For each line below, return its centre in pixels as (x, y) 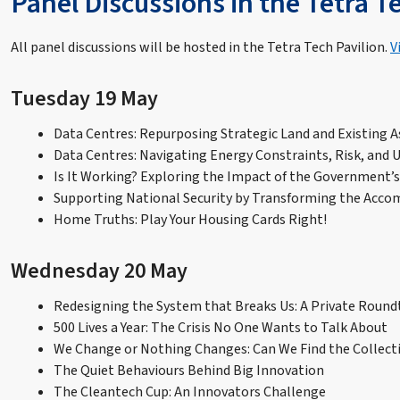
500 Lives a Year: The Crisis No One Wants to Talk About (221, 327)
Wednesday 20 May (99, 271)
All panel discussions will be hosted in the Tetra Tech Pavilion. (200, 47)
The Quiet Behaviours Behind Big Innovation (189, 370)
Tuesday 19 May (84, 98)
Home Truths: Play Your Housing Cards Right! (190, 219)
